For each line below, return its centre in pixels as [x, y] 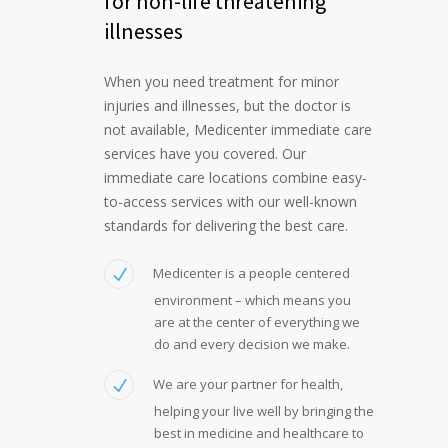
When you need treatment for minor [221, 81]
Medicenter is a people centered [251, 272]
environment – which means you [252, 299]
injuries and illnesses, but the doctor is [227, 105]
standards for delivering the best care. [226, 225]
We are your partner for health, [248, 383]
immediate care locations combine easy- [235, 177]
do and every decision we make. [252, 343]
